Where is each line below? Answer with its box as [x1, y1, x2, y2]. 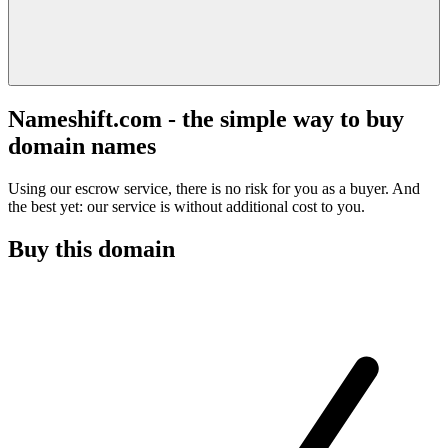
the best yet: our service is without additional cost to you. [8, 197, 365, 215]
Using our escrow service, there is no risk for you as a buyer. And [8, 179, 420, 197]
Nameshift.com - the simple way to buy [8, 105, 404, 132]
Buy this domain [8, 235, 175, 262]
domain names [8, 132, 156, 159]
